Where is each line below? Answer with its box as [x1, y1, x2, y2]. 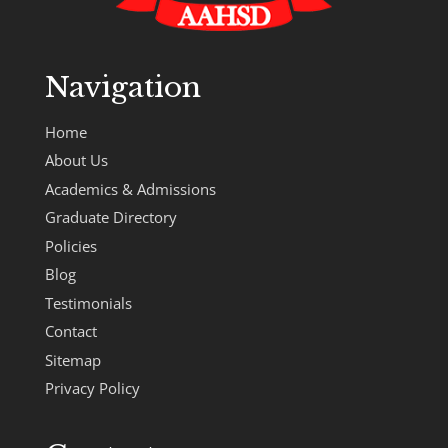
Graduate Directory [44, 207, 177, 228]
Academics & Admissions [44, 178, 216, 199]
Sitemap [44, 349, 101, 370]
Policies [44, 235, 97, 256]
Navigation [44, 69, 201, 105]
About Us [44, 150, 108, 171]
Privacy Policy [44, 378, 140, 399]
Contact [44, 321, 97, 342]
